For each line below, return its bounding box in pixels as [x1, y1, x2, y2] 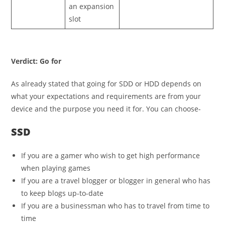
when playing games [21, 163, 91, 173]
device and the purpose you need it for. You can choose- [11, 103, 201, 114]
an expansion [69, 1, 115, 11]
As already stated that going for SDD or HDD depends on [11, 78, 202, 88]
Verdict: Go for [11, 56, 62, 66]
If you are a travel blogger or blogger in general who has [21, 175, 211, 185]
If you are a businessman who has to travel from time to [21, 200, 210, 210]
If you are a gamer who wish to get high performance [21, 150, 200, 160]
